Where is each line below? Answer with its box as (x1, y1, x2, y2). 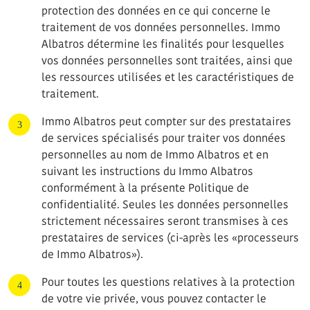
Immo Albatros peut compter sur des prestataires (42, 114, 291, 129)
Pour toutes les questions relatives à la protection (42, 275, 295, 289)
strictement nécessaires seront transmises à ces (42, 214, 289, 228)
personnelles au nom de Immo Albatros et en (42, 147, 268, 162)
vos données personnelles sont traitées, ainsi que (42, 53, 293, 68)
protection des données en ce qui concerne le (42, 3, 271, 18)
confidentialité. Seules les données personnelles (42, 197, 289, 212)
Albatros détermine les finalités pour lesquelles (42, 37, 284, 51)
